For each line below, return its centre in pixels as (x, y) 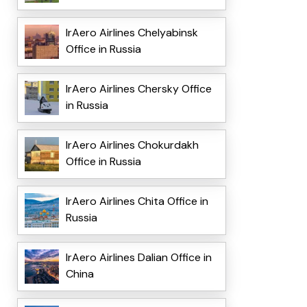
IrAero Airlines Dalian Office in (138, 258)
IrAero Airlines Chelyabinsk (132, 33)
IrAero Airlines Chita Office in (137, 201)
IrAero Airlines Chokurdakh (132, 145)
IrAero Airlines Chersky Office (138, 89)
